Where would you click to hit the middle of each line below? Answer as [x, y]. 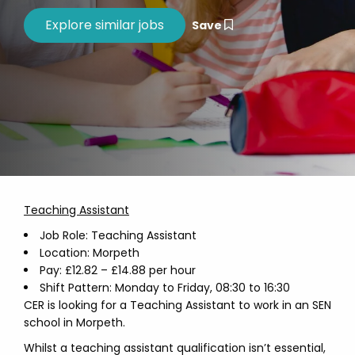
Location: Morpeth [90, 253]
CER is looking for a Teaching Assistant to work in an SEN [177, 305]
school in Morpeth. [74, 323]
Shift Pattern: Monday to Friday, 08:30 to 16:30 [165, 288]
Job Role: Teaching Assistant [118, 235]
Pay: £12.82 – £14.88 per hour [118, 270]
